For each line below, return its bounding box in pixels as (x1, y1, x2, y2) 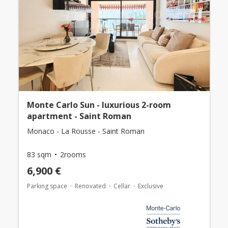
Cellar (113, 182, 130, 191)
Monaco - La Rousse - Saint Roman (26, 126, 145, 136)
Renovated (74, 182, 106, 191)
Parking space (26, 182, 67, 191)
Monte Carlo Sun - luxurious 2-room (26, 99, 171, 111)
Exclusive (137, 182, 163, 191)
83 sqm (26, 150, 51, 160)
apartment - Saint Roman (26, 110, 131, 122)
